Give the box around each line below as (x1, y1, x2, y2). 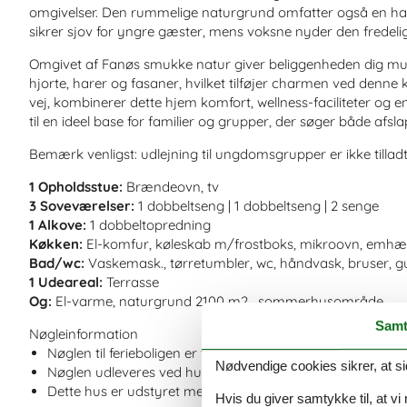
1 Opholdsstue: (29, 177, 123, 195)
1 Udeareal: (29, 273, 103, 291)
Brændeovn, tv (123, 177, 219, 195)
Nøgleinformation (29, 324, 138, 342)
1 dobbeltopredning (86, 215, 211, 233)
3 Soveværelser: (29, 196, 134, 214)
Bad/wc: (29, 253, 84, 272)
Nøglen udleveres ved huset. (47, 362, 223, 381)
